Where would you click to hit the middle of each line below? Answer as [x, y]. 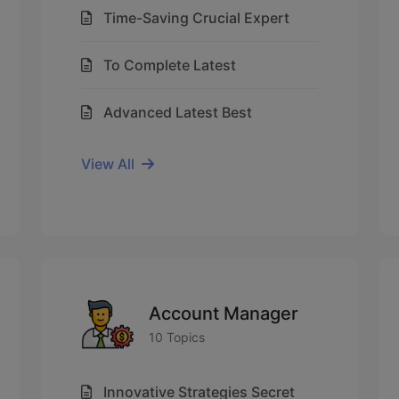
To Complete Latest [170, 65]
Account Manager [224, 313]
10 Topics [177, 337]
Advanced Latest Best [178, 112]
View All [108, 164]
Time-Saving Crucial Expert [196, 18]
